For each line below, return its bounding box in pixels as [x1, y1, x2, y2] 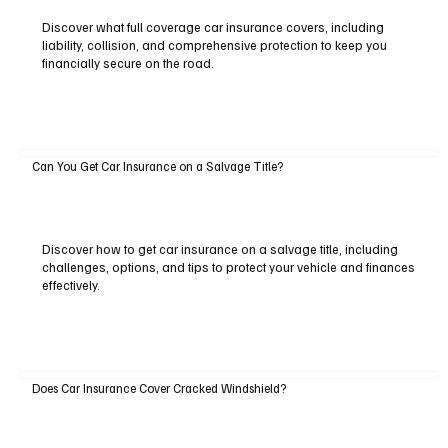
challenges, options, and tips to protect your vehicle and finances [41, 258, 415, 275]
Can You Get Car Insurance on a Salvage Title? [31, 158, 283, 175]
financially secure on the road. [41, 54, 214, 71]
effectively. [41, 276, 100, 293]
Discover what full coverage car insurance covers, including [41, 18, 384, 35]
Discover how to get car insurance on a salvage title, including [41, 240, 398, 257]
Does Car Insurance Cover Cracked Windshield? [31, 380, 286, 397]
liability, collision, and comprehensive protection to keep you [41, 36, 387, 53]
